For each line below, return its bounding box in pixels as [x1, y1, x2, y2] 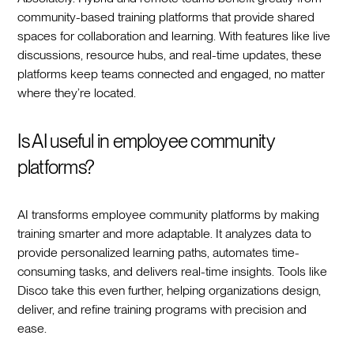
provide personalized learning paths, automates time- [17, 244, 300, 260]
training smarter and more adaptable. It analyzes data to [17, 225, 312, 241]
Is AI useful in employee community [17, 129, 274, 153]
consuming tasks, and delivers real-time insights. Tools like [17, 263, 328, 279]
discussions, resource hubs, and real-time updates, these [17, 47, 322, 62]
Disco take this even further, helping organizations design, [17, 282, 322, 298]
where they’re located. [17, 85, 137, 100]
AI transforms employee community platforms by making [17, 206, 320, 222]
